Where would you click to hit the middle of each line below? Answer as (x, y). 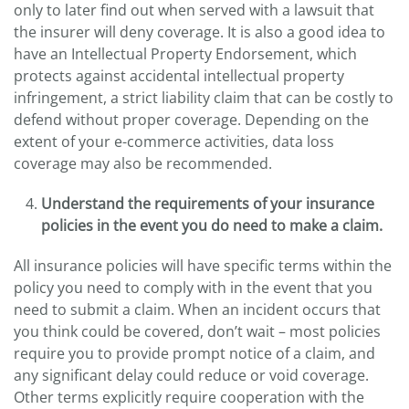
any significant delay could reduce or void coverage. (191, 376)
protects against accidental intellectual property (179, 76)
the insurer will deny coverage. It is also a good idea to (199, 32)
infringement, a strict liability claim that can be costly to (204, 98)
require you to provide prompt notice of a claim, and (194, 354)
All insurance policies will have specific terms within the (203, 266)
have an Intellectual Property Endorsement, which (185, 54)
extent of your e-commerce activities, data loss (174, 142)
